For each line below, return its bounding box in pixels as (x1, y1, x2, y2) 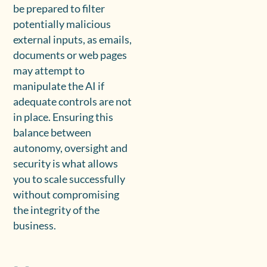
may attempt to (13, 64, 85, 77)
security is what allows (13, 157, 119, 170)
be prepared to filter (13, 2, 105, 15)
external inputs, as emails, (13, 33, 132, 46)
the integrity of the (13, 204, 100, 217)
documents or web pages (13, 49, 128, 62)
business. (13, 219, 57, 232)
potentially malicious (13, 18, 111, 31)
